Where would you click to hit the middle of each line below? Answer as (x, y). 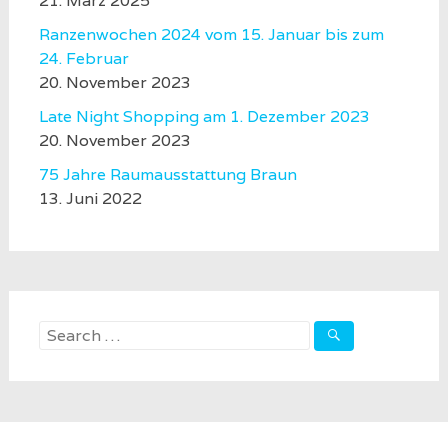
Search (64, 331)
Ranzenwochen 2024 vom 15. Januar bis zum (211, 34)
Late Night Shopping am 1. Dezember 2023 (204, 116)
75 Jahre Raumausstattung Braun (167, 174)
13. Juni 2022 (90, 198)
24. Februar (83, 58)
